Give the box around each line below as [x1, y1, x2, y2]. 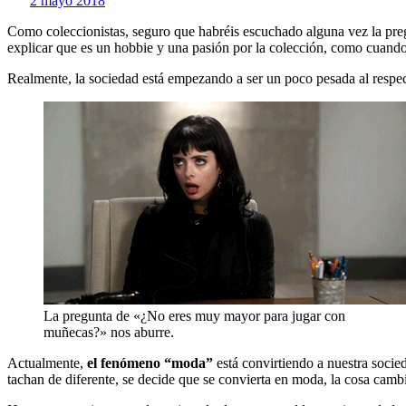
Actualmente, [7, 355, 83, 371]
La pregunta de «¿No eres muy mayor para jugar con [43, 308, 345, 324]
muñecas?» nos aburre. [43, 324, 174, 340]
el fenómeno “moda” [83, 355, 213, 371]
